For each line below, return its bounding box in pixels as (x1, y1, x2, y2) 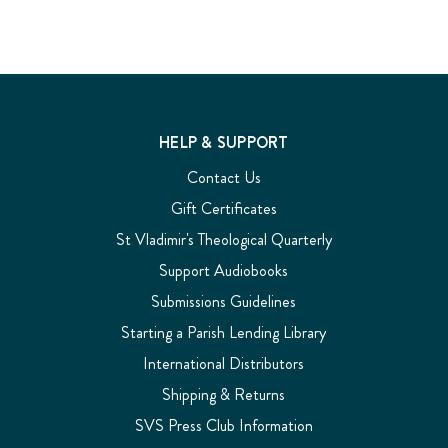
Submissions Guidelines (151, 290, 297, 313)
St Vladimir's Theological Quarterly (115, 228, 332, 251)
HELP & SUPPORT (159, 131, 289, 154)
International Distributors (143, 352, 305, 375)
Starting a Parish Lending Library (121, 321, 327, 344)
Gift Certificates (170, 197, 277, 220)
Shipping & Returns (162, 383, 286, 406)
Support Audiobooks (159, 259, 289, 282)
